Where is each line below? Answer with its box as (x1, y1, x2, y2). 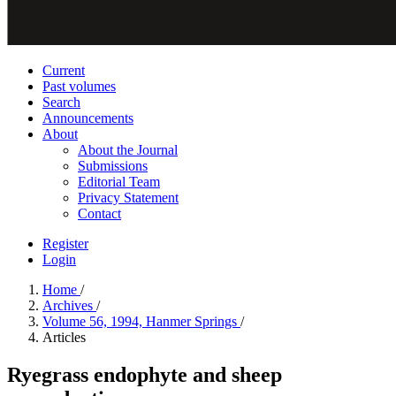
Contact (78, 206, 121, 221)
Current (42, 63, 85, 78)
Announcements (42, 110, 133, 126)
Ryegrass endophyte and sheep (7, 362, 282, 386)
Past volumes (42, 79, 116, 94)
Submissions (78, 158, 148, 173)
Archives (42, 298, 96, 313)
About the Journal (78, 142, 178, 157)
